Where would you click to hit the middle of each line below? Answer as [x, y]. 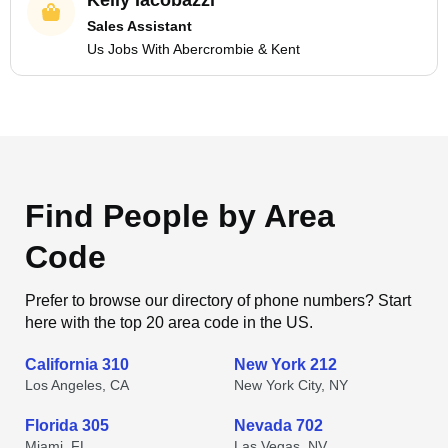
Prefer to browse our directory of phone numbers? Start [218, 300]
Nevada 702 [278, 425]
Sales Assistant [139, 26]
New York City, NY [291, 385]
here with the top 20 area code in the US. [169, 322]
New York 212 [285, 364]
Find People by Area [180, 216]
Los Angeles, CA [77, 385]
